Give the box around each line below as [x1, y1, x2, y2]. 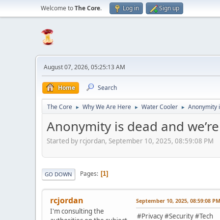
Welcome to [41, 4, 75, 12]
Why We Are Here [82, 103, 131, 111]
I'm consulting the [50, 206, 104, 216]
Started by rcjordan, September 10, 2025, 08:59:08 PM [47, 136, 214, 145]
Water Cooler [141, 103, 178, 111]
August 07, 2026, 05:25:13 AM [44, 63, 125, 71]
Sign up [159, 4, 179, 12]
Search [98, 83, 117, 92]
